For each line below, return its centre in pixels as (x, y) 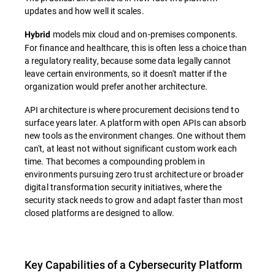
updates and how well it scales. (84, 11)
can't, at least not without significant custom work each (131, 149)
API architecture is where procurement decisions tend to (132, 110)
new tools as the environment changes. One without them (135, 136)
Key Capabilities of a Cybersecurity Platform (134, 265)
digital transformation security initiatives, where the (123, 187)
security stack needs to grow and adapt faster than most (134, 200)
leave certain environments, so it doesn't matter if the (126, 74)
